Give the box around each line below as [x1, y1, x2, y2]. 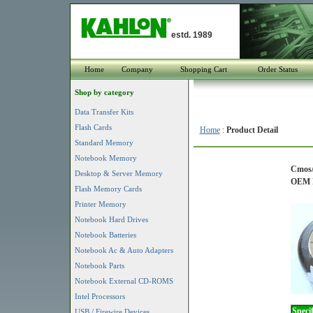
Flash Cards [74, 123, 112, 131]
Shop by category [74, 88, 134, 96]
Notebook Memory [74, 154, 137, 162]
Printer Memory [74, 200, 126, 208]
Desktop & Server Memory [74, 169, 163, 177]
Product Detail [226, 125, 278, 135]
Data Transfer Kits [74, 108, 133, 116]
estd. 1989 [170, 30, 212, 40]
